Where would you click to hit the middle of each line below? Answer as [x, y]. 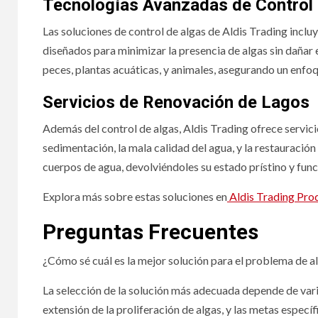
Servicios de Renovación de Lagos [176, 102]
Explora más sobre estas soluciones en [135, 196]
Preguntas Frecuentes [150, 231]
